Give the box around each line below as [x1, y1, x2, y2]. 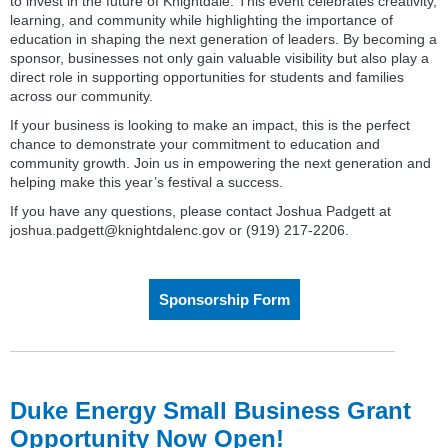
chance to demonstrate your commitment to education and [10, 136, 380, 153]
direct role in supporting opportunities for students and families [10, 69, 404, 86]
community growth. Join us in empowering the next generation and [10, 155, 431, 172]
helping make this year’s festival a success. [10, 174, 283, 191]
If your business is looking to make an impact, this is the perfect [10, 117, 410, 134]
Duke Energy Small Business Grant [10, 397, 411, 425]
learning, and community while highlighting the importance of [10, 12, 393, 29]
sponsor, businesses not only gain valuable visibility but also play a [10, 50, 429, 67]
